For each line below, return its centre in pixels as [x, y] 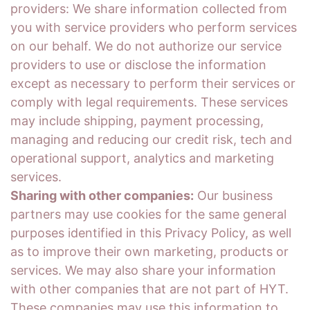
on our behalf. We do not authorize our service [146, 46]
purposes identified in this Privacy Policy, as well [151, 233]
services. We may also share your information [143, 270]
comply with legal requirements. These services [149, 102]
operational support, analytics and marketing [142, 158]
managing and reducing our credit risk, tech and [151, 139]
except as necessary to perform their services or [153, 83]
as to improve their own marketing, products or [149, 252]
